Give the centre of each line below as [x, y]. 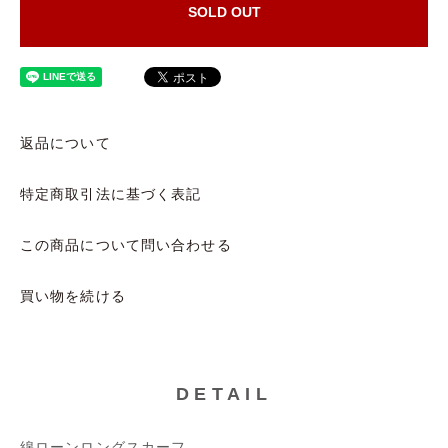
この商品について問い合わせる [126, 245]
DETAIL [224, 394]
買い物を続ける [73, 296]
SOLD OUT [224, 12]
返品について [65, 143]
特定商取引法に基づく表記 [111, 194]
